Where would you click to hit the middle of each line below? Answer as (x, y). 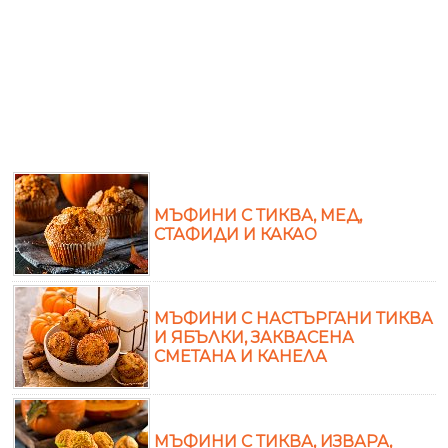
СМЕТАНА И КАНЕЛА (240, 356)
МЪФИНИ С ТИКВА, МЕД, (258, 215)
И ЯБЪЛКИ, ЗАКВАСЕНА (254, 337)
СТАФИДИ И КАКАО (235, 234)
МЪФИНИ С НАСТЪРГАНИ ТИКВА (293, 318)
